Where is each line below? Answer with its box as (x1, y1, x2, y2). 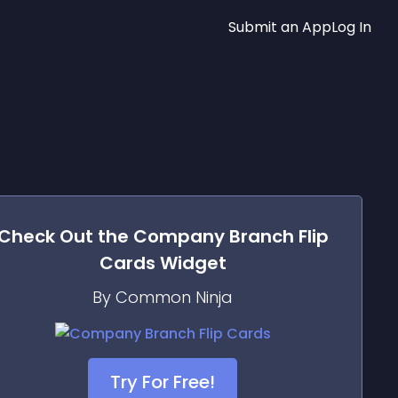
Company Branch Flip (132, 224, 329, 249)
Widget (155, 251, 227, 275)
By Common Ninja (92, 286, 233, 308)
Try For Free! (110, 370, 215, 394)
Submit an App (228, 16, 331, 37)
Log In (331, 16, 371, 37)
